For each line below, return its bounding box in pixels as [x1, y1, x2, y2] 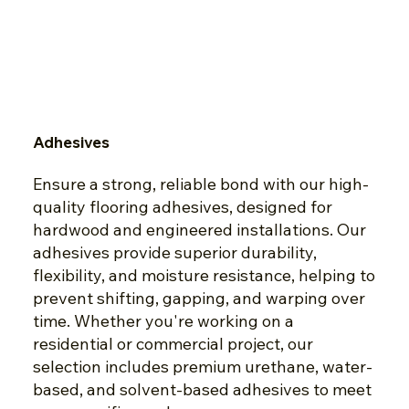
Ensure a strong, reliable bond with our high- [32, 173, 369, 194]
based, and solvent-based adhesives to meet [32, 378, 372, 400]
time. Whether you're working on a [32, 309, 294, 331]
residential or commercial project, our [32, 332, 313, 354]
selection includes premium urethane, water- [32, 355, 372, 377]
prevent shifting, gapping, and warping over [32, 287, 365, 309]
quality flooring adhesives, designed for [32, 195, 332, 217]
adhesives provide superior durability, [32, 241, 317, 263]
